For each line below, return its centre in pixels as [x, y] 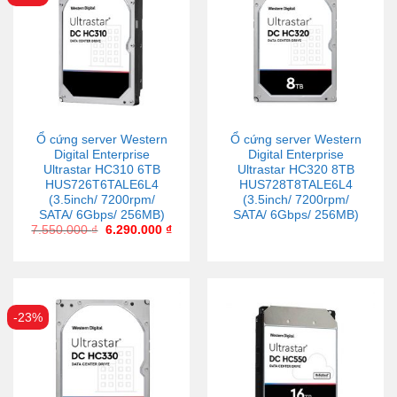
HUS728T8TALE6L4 [296, 185]
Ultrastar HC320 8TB [296, 170]
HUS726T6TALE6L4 [101, 185]
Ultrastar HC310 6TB [101, 170]
